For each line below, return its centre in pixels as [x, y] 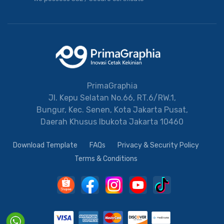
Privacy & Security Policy [158, 145]
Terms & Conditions [106, 158]
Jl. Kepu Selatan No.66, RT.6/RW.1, [112, 97]
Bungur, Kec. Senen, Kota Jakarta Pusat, [112, 109]
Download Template [45, 145]
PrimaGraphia [112, 85]
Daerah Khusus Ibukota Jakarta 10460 [112, 121]
